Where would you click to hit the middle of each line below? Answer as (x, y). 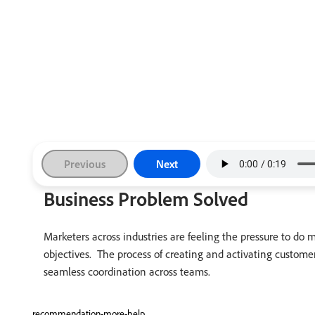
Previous (85, 164)
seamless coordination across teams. (127, 271)
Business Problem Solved (146, 199)
